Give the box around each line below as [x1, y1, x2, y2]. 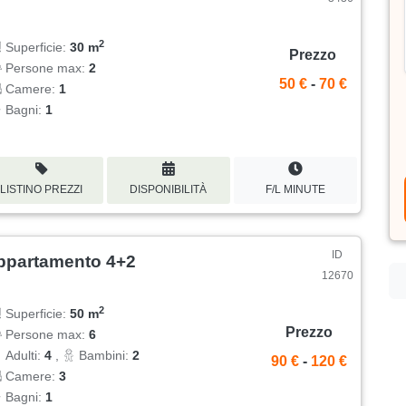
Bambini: [75, 348, 133, 363]
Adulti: [2, 348, 45, 363]
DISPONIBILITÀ [130, 182, 208, 196]
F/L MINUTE [265, 182, 325, 196]
